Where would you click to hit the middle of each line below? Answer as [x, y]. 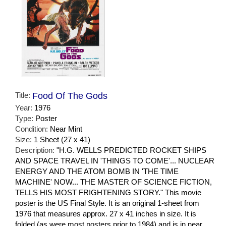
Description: [36, 150]
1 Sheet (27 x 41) [62, 139]
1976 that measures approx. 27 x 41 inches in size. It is [106, 213]
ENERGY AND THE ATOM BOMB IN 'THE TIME [97, 171]
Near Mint [66, 129]
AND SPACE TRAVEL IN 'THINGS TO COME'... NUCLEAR [115, 160]
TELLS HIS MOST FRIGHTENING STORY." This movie [108, 192]
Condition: [33, 129]
